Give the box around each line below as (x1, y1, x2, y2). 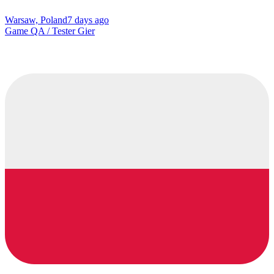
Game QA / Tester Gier (5, 25, 95, 36)
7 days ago (67, 14, 109, 25)
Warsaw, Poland (5, 14, 67, 25)
